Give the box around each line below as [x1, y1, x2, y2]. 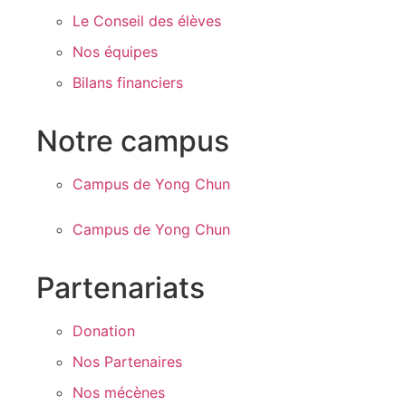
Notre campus [36, 123, 229, 159]
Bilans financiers [72, 73, 183, 92]
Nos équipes [72, 43, 158, 61]
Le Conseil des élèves [72, 12, 221, 30]
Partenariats [36, 270, 205, 305]
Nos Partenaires [72, 353, 182, 371]
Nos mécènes [72, 383, 165, 401]
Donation [72, 322, 135, 340]
